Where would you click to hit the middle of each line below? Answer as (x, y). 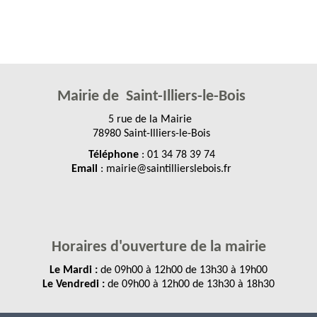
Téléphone (113, 155)
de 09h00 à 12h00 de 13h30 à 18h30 (190, 284)
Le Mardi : (74, 270)
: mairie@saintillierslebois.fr (165, 169)
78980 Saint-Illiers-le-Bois (151, 133)
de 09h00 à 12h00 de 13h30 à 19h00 (183, 270)
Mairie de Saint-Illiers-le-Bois (151, 96)
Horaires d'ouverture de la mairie (158, 247)
